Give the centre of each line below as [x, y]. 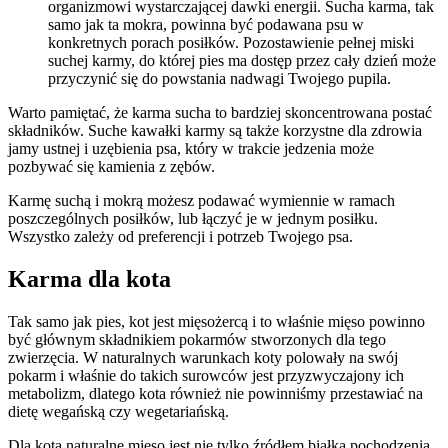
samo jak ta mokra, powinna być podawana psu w [206, 24]
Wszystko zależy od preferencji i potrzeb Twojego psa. [180, 236]
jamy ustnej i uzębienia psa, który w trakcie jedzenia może [191, 148]
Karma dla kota [89, 278]
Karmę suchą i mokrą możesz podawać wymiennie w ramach [201, 200]
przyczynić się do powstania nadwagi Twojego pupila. [219, 78]
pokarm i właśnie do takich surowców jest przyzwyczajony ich [206, 375]
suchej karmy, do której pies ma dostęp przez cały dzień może [242, 60]
